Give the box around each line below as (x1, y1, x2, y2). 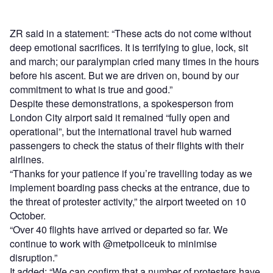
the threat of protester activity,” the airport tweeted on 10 (10, 194, 246, 209)
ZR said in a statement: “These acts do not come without (10, 26, 251, 41)
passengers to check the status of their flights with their (10, 138, 244, 153)
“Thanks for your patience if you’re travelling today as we (10, 166, 252, 181)
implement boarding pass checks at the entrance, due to (10, 180, 250, 195)
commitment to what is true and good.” (10, 82, 172, 97)
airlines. (10, 152, 44, 167)
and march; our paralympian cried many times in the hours (10, 54, 259, 69)
